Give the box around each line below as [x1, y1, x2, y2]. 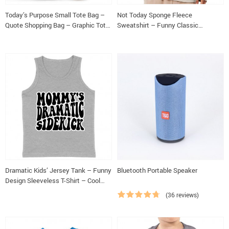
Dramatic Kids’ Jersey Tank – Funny [5, 166, 111, 175]
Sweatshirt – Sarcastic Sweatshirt [117, 31, 219, 40]
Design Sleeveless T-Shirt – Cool [5, 176, 100, 185]
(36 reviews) [166, 191, 199, 199]
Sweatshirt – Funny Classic [117, 20, 198, 30]
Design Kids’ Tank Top [5, 186, 70, 195]
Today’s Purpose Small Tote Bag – [5, 10, 105, 19]
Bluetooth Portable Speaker [117, 166, 197, 175]
